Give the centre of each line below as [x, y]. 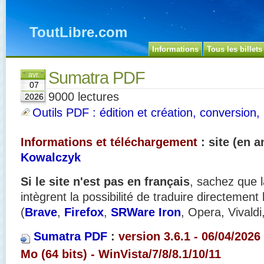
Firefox [84, 212]
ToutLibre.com [78, 32]
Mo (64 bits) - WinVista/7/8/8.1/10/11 [121, 254]
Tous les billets [235, 49]
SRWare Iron [146, 212]
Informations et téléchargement [109, 142]
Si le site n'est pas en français [105, 181]
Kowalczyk [51, 157]
